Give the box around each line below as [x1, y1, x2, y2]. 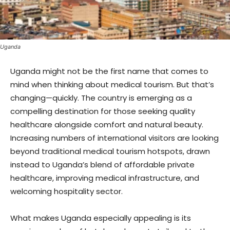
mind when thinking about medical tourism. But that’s [10, 79, 214, 90]
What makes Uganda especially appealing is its [10, 213, 191, 224]
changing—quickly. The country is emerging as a [10, 92, 192, 104]
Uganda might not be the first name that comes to [10, 66, 208, 77]
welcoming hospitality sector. [10, 186, 123, 197]
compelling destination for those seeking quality [10, 106, 195, 117]
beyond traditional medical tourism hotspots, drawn [10, 146, 210, 157]
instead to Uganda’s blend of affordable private [10, 159, 195, 170]
